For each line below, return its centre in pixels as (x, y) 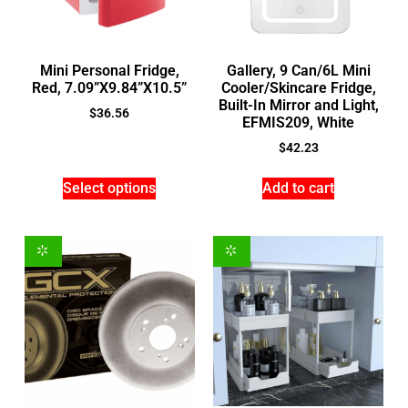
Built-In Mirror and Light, (298, 106)
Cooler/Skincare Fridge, (298, 88)
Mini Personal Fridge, (109, 71)
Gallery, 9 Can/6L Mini (298, 71)
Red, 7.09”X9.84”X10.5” (110, 88)
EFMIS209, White (299, 123)
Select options (110, 189)
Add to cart (299, 189)
